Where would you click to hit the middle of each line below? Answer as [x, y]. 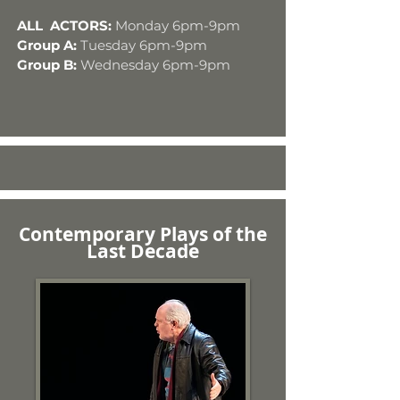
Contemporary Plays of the [143, 234]
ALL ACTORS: [64, 25]
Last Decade [143, 251]
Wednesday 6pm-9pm [155, 65]
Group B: [49, 65]
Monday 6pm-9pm [178, 25]
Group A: [49, 45]
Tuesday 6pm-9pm [144, 45]
